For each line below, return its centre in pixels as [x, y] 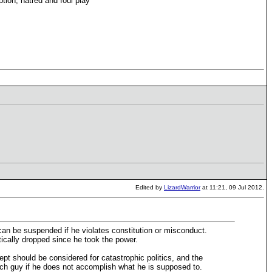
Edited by [150, 187]
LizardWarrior [182, 187]
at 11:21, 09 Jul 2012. [232, 187]
